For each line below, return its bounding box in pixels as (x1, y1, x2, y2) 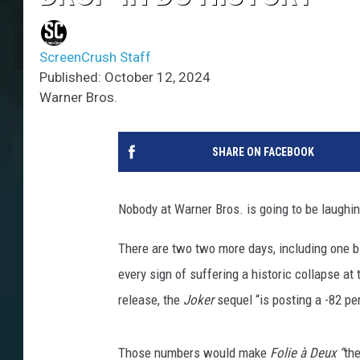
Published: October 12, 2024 (39, 69, 211, 86)
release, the (118, 292, 183, 309)
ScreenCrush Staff (39, 49, 151, 66)
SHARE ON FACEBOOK (211, 145, 314, 159)
